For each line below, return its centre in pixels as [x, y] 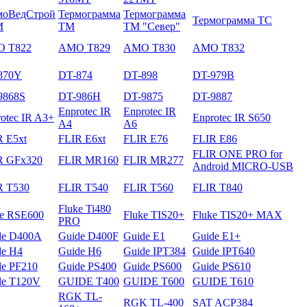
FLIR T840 [218, 187]
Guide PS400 [87, 266]
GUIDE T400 [89, 281]
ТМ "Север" [152, 26]
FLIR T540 [83, 187]
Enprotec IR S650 [232, 117]
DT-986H [79, 96]
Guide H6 [80, 251]
